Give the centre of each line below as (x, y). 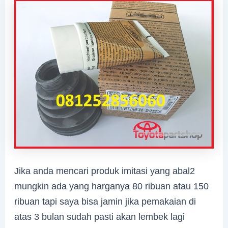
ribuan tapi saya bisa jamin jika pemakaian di (105, 201)
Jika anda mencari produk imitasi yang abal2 (105, 170)
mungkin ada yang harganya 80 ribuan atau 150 (112, 186)
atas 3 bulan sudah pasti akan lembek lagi (100, 216)
